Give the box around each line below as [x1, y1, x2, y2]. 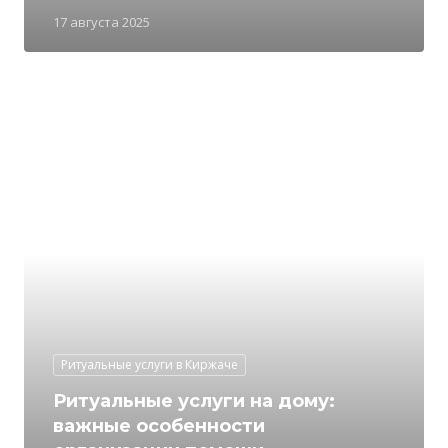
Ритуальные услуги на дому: [53, 390, 335, 412]
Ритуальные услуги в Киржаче [61, 356, 238, 373]
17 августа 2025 [53, 13, 150, 31]
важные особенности [53, 415, 265, 437]
